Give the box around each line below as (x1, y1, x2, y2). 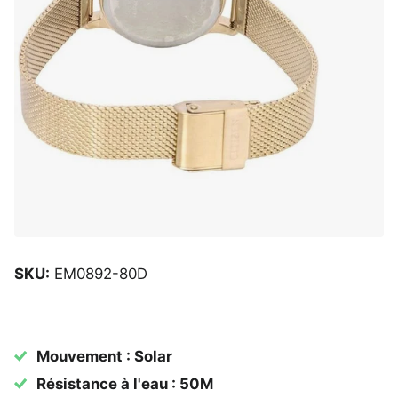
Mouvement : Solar (36, 346, 173, 365)
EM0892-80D (50, 264, 147, 283)
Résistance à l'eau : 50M (36, 374, 214, 393)
